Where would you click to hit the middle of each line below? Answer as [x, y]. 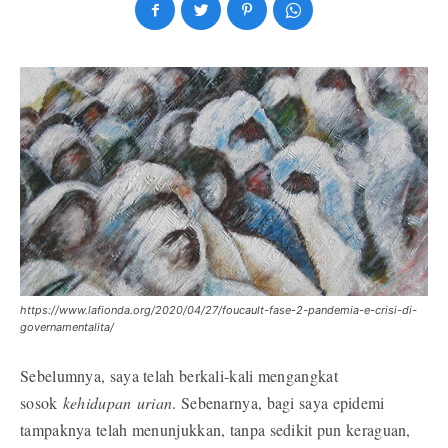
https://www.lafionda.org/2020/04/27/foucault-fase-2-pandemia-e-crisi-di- [218, 310]
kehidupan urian [117, 403]
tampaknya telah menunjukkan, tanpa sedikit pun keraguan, [215, 430]
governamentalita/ [67, 327]
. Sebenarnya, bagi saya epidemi [278, 403]
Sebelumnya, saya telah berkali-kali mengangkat [179, 376]
